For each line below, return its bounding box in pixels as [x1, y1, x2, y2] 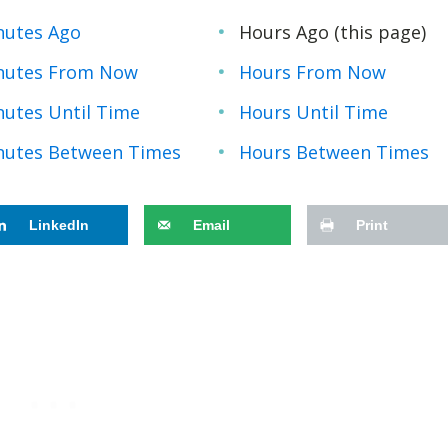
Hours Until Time [239, 99, 389, 124]
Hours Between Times [239, 139, 430, 164]
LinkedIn [29, 217, 90, 234]
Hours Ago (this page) [239, 19, 427, 44]
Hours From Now [239, 59, 387, 84]
